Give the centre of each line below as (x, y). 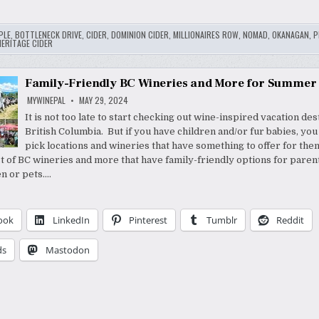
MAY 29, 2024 (102, 100)
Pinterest (148, 220)
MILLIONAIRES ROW (205, 35)
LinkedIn (71, 220)
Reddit (290, 220)
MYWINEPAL (46, 100)
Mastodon (67, 250)
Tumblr (221, 220)
